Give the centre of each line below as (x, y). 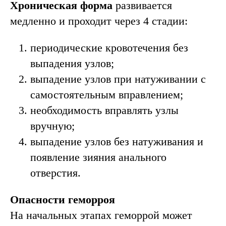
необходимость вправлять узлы (104, 110)
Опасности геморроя (63, 200)
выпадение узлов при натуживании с (118, 79)
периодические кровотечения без (109, 48)
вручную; (52, 126)
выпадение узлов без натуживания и (117, 142)
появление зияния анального (98, 157)
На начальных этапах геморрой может (101, 215)
